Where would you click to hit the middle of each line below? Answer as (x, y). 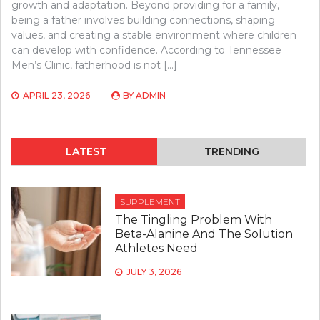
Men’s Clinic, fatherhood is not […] (94, 65)
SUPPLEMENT (150, 202)
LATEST (86, 152)
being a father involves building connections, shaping (143, 20)
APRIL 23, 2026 (56, 96)
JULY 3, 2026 (154, 272)
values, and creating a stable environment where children (154, 35)
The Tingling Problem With (193, 220)
